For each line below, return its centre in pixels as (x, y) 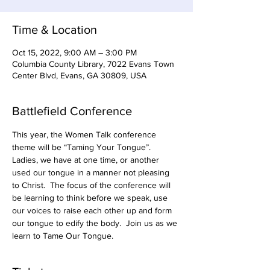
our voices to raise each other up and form (93, 210)
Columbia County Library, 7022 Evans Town (93, 64)
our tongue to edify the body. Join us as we (96, 223)
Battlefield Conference (72, 111)
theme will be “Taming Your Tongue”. (84, 147)
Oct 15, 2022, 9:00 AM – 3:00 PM (74, 52)
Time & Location (55, 30)
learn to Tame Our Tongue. (63, 236)
